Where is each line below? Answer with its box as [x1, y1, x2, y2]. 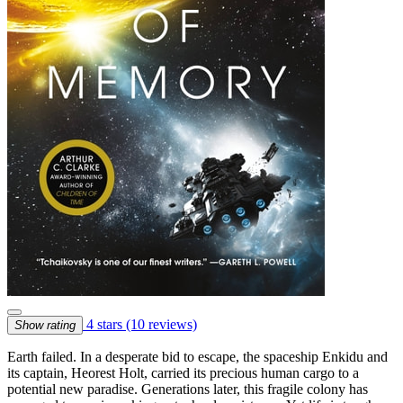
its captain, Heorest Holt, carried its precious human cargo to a [7, 364, 359, 381]
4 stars [83, 316, 126, 332]
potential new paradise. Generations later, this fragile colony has [7, 381, 368, 397]
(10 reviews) [126, 316, 197, 332]
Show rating [14, 318, 76, 332]
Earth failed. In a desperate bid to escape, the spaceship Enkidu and [7, 348, 388, 364]
